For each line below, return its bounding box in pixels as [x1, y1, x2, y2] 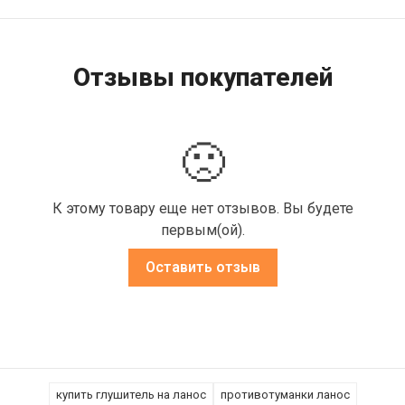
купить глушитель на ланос [55, 388, 206, 402]
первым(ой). [160, 221, 245, 240]
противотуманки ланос [220, 388, 350, 402]
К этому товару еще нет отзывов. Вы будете [52, 200, 353, 218]
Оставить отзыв [145, 259, 260, 277]
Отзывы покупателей [72, 62, 333, 93]
